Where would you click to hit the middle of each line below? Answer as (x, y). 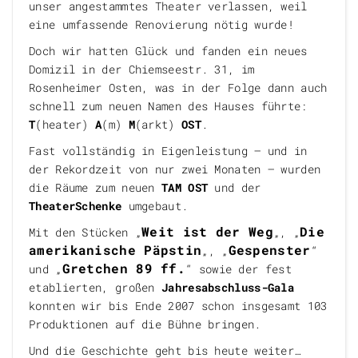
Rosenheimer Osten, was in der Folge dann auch (178, 88)
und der (235, 187)
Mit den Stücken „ (86, 232)
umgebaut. (155, 206)
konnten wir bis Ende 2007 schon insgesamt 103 (178, 306)
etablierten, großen (95, 287)
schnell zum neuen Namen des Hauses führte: (168, 106)
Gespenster (269, 250)
